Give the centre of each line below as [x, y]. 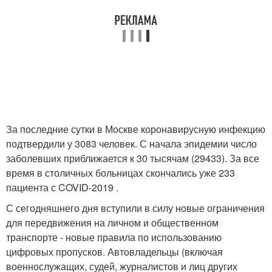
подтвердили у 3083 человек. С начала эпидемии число [131, 144]
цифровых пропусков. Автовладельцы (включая [114, 252]
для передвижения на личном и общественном [112, 223]
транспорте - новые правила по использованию [114, 237]
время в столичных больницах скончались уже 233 [121, 173]
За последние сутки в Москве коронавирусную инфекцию [136, 129]
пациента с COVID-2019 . [62, 187]
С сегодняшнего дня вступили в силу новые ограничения [135, 208]
